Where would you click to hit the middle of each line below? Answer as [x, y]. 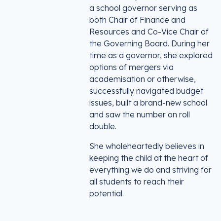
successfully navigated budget [146, 91]
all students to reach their [137, 182]
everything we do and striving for [150, 170]
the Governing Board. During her [149, 43]
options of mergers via [131, 67]
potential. [107, 193]
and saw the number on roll [140, 114]
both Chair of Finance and [137, 20]
